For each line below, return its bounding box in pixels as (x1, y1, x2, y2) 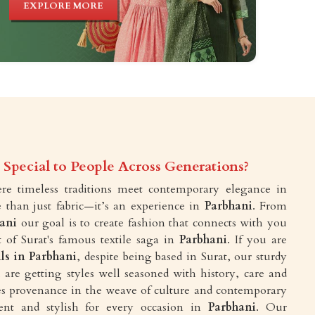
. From (252, 198, 287, 214)
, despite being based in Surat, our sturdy (77, 248, 287, 264)
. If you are (227, 231, 287, 247)
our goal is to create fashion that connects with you (16, 214, 287, 231)
